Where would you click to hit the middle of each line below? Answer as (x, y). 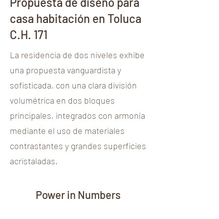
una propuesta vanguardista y (66, 70)
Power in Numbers (78, 195)
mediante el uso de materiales (67, 131)
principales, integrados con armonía (77, 115)
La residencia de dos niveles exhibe (77, 55)
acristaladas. (34, 161)
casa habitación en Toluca (76, 18)
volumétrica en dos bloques (62, 100)
